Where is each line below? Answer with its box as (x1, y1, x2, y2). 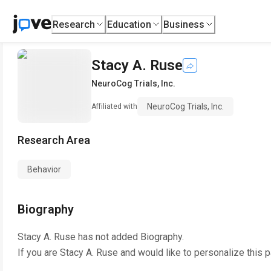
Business (163, 18, 205, 30)
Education (107, 18, 152, 30)
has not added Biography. (76, 231, 184, 243)
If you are (18, 247, 60, 258)
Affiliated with (91, 102, 137, 111)
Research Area (18, 134, 90, 146)
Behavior (27, 165, 61, 174)
